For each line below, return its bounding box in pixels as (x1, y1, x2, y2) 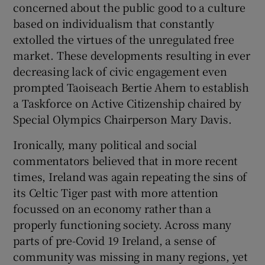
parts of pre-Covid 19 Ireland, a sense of (13, 232, 216, 248)
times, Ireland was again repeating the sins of (13, 168, 247, 184)
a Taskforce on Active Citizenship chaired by (13, 95, 241, 111)
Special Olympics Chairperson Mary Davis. (13, 111, 232, 127)
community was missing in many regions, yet (13, 248, 248, 264)
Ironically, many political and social (13, 136, 198, 152)
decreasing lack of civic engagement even (13, 63, 227, 79)
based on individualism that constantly (13, 15, 214, 31)
